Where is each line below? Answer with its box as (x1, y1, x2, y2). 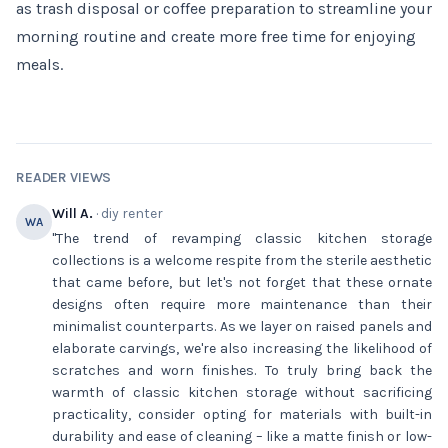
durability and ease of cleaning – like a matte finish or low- (52, 428, 432, 445)
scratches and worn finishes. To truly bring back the (52, 362, 432, 379)
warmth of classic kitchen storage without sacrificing (52, 384, 432, 401)
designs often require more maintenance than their (52, 296, 432, 313)
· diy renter (93, 205, 163, 222)
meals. (16, 55, 63, 74)
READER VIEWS (16, 169, 112, 186)
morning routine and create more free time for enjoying (16, 27, 416, 46)
